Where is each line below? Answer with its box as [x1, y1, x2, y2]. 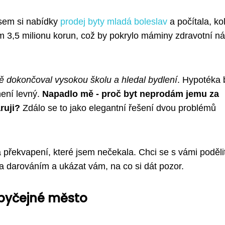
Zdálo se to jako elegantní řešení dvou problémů [20, 103, 216, 114]
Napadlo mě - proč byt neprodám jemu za [42, 89, 219, 99]
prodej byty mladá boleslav [60, 17, 167, 27]
